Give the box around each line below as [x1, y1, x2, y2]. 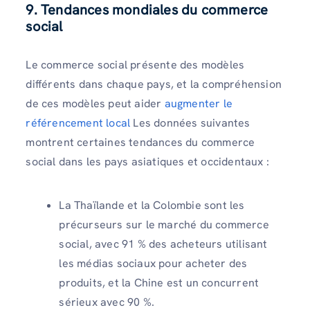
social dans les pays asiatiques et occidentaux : [26, 154, 269, 169]
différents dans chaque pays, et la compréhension [26, 76, 282, 91]
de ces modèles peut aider [26, 95, 165, 111]
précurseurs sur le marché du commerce [59, 217, 269, 232]
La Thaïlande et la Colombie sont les [59, 197, 245, 212]
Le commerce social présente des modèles [26, 57, 245, 72]
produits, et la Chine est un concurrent [59, 275, 259, 290]
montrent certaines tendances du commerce [26, 134, 255, 149]
